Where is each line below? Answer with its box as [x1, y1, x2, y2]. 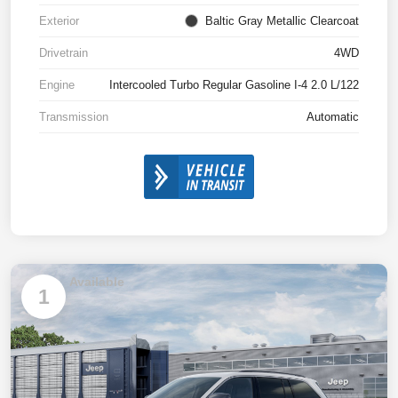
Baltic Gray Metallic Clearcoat [205, 14, 359, 28]
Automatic [306, 110, 359, 124]
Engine [39, 78, 75, 92]
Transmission [39, 110, 108, 124]
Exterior [39, 14, 79, 28]
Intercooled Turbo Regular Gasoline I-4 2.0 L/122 [109, 78, 359, 92]
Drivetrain [39, 46, 88, 60]
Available [69, 275, 124, 290]
